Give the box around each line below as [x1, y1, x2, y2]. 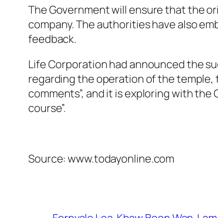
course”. [28, 101, 66, 116]
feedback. [28, 32, 77, 47]
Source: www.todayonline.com [28, 151, 175, 166]
